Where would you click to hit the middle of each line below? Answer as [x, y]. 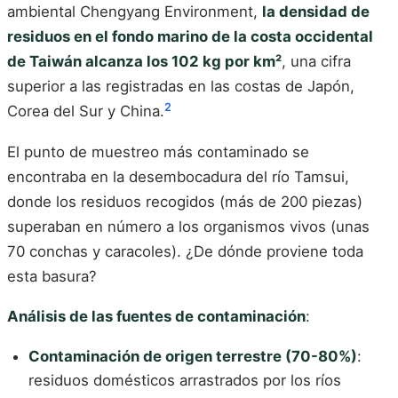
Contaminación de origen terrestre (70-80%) [193, 356]
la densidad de [316, 12]
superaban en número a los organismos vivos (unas [188, 226]
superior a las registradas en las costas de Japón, [181, 87]
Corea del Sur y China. [86, 111]
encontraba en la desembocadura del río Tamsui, [178, 176]
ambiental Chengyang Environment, [135, 12]
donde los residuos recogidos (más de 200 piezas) [185, 201]
